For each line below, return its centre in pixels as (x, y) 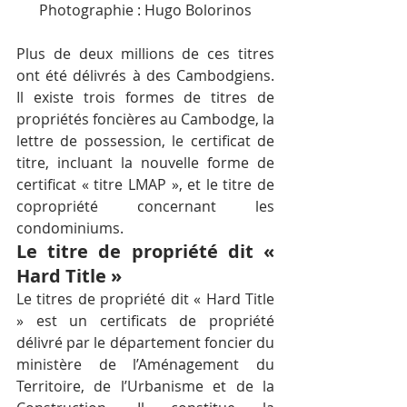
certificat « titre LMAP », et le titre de (145, 185)
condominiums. (70, 228)
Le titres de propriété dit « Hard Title (145, 299)
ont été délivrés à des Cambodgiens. (145, 76)
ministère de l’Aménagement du (145, 365)
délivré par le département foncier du (145, 343)
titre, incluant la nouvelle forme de (145, 163)
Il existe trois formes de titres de (145, 98)
